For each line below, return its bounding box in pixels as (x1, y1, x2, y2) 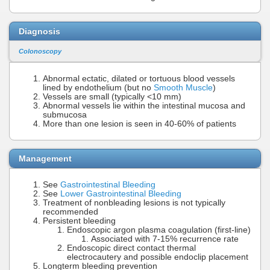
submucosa (43, 110, 87, 119)
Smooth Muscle (154, 83, 213, 92)
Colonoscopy (19, 48, 61, 55)
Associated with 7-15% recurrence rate (91, 234, 239, 243)
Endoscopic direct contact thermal (67, 243, 196, 253)
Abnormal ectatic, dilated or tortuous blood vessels (43, 74, 235, 83)
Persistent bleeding (43, 216, 116, 225)
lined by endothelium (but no (43, 83, 154, 92)
